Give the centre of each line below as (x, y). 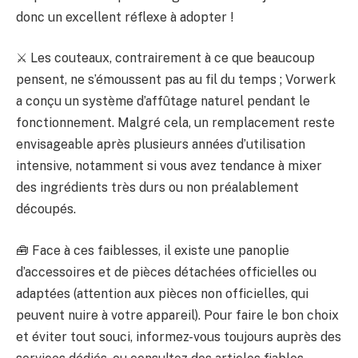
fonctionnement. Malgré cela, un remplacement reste (175, 123)
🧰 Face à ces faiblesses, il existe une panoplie (153, 250)
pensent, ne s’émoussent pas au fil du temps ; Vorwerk (176, 80)
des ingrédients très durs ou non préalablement (157, 188)
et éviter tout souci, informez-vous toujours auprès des (179, 336)
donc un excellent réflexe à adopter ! (125, 17)
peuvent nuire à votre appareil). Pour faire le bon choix (177, 315)
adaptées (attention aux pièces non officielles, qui (162, 293)
